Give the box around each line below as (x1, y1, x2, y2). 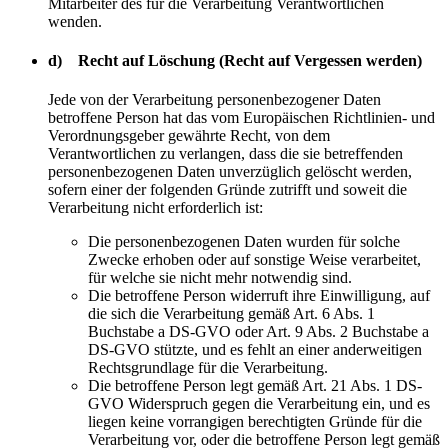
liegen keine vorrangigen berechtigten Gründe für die (88, 413, 422, 431)
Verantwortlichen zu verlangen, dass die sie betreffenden (48, 145, 403, 163)
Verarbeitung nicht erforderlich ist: (48, 199, 263, 217)
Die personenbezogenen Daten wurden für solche (88, 233, 400, 251)
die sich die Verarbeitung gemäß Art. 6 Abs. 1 (88, 305, 375, 323)
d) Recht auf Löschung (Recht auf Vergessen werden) (48, 52, 422, 70)
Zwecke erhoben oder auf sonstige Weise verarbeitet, (88, 251, 421, 269)
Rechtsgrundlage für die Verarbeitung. (88, 359, 328, 377)
